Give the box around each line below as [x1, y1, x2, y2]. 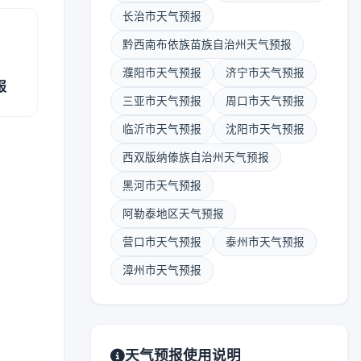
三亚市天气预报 [122, 94, 201, 107]
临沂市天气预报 [122, 122, 201, 135]
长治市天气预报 [122, 10, 201, 23]
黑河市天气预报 [122, 179, 201, 192]
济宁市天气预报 [226, 66, 305, 79]
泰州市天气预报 [226, 235, 305, 248]
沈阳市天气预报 [226, 122, 305, 135]
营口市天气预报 [122, 235, 201, 248]
